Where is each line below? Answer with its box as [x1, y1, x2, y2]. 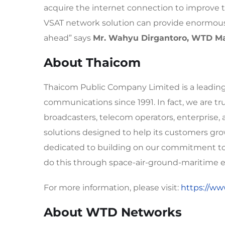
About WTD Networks [44, 205, 182, 219]
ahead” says [44, 33, 93, 43]
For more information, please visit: [44, 183, 181, 192]
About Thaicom [44, 55, 141, 70]
